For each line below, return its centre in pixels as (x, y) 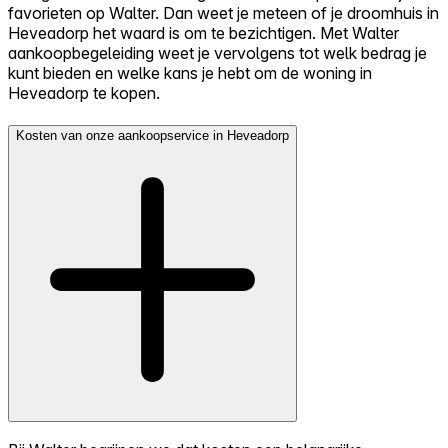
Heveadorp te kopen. (84, 93)
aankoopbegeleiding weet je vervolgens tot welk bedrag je (217, 53)
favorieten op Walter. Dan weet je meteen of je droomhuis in (223, 13)
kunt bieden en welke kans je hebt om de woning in (190, 73)
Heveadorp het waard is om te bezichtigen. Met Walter (203, 33)
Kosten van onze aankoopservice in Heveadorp (152, 135)
